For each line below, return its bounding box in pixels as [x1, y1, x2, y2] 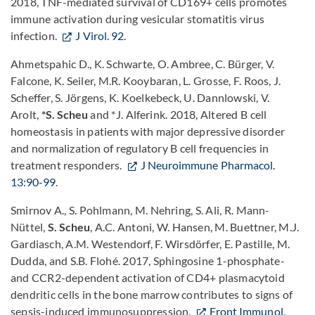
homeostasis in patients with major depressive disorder [11, 124, 285, 138]
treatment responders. [11, 158, 124, 172]
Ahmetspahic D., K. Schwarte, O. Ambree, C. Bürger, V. [11, 57, 275, 70]
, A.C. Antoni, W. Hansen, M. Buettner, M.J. [90, 220, 300, 233]
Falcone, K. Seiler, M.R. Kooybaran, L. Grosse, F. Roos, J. [11, 74, 281, 87]
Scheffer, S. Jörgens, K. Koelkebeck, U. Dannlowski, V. [11, 91, 270, 104]
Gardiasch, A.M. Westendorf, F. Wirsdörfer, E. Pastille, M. [11, 237, 290, 250]
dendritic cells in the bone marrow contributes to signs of [11, 288, 293, 301]
